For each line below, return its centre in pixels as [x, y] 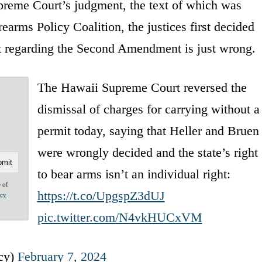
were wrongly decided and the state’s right [147, 152]
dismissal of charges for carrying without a [148, 109]
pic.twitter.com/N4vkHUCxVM [120, 217]
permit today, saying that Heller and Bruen [148, 130]
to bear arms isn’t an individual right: [134, 174]
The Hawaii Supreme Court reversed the [142, 87]
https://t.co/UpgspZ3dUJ [101, 195]
